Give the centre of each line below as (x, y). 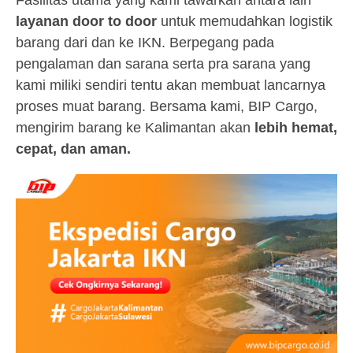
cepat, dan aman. (75, 149)
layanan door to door (86, 21)
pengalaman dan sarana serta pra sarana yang (163, 64)
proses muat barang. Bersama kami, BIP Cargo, (167, 106)
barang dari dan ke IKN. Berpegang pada (145, 43)
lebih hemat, (294, 128)
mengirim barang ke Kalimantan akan (133, 128)
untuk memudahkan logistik (245, 21)
